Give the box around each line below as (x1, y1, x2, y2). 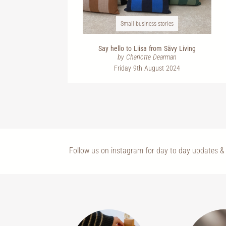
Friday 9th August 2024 (114, 64, 181, 73)
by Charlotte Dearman (118, 52, 177, 61)
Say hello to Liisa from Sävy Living (98, 44, 196, 52)
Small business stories (121, 20, 174, 27)
